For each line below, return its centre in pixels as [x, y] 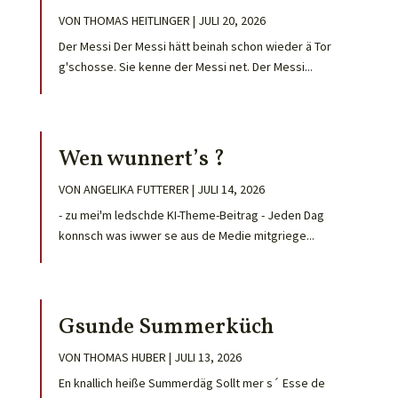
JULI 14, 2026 [231, 189]
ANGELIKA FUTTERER [136, 189]
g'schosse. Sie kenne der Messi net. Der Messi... [185, 67]
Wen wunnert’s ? [141, 159]
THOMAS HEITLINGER [136, 21]
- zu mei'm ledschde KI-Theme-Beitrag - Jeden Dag [192, 215]
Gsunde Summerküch [170, 327]
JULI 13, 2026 [207, 357]
